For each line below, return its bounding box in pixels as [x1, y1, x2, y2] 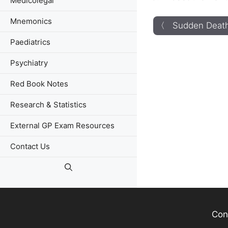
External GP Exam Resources [10, 121, 115, 130]
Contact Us [10, 141, 50, 151]
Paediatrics [10, 37, 50, 47]
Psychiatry [10, 58, 48, 68]
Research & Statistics [10, 100, 87, 109]
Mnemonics [10, 16, 52, 26]
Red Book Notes [10, 79, 68, 89]
